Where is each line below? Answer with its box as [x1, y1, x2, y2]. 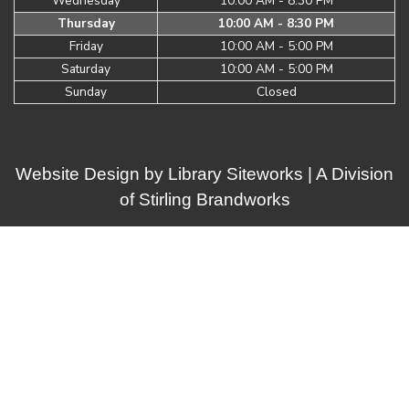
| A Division [303, 164, 393, 184]
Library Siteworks [168, 164, 303, 184]
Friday [68, 37, 103, 56]
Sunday [65, 83, 107, 101]
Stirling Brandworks [138, 190, 290, 210]
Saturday [61, 60, 110, 79]
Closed [256, 83, 297, 101]
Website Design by [16, 164, 168, 184]
